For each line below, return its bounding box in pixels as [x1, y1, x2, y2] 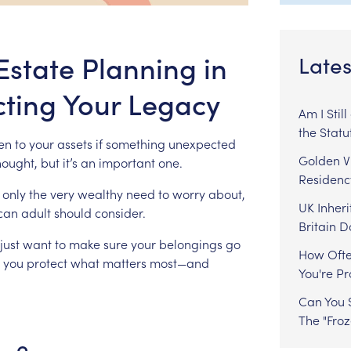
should [53, 203, 92, 221]
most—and [149, 253, 209, 271]
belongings [158, 234, 223, 252]
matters [102, 253, 147, 271]
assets [56, 134, 92, 152]
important [98, 153, 155, 171]
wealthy [77, 184, 123, 202]
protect [26, 253, 67, 271]
